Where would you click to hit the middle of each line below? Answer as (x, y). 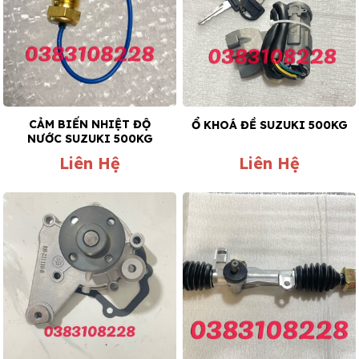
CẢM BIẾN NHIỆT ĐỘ (90, 125)
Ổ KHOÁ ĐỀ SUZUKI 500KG (269, 125)
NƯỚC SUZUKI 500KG (90, 139)
